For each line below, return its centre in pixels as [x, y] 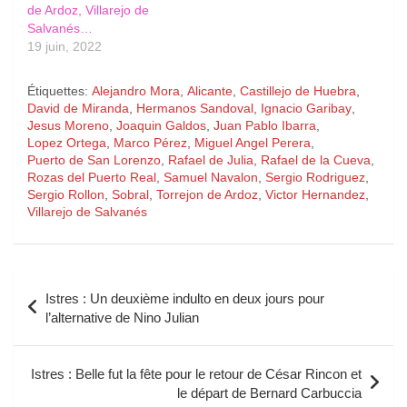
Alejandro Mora [136, 91]
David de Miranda [78, 109]
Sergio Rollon [66, 195]
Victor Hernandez [315, 195]
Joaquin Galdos [161, 126]
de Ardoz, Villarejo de [88, 10]
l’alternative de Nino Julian [122, 318]
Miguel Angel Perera [253, 143]
